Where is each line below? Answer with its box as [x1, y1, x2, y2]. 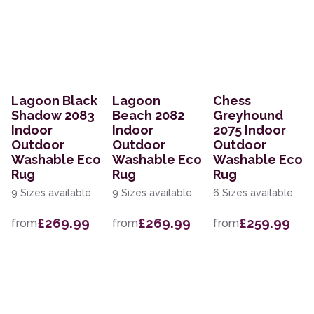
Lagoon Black [11, 93, 97, 109]
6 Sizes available [213, 187, 293, 199]
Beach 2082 [112, 108, 184, 123]
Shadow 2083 [11, 108, 95, 123]
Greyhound [213, 108, 283, 123]
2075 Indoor [213, 123, 286, 138]
